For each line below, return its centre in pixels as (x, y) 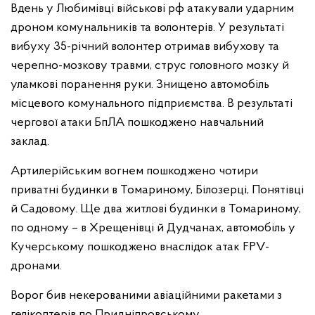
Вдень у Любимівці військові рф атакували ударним (152, 9)
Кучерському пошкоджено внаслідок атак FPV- (140, 247)
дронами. (36, 266)
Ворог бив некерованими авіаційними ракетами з (146, 296)
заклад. (31, 142)
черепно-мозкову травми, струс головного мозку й (150, 66)
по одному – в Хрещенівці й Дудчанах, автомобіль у (153, 228)
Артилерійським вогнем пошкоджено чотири (134, 171)
